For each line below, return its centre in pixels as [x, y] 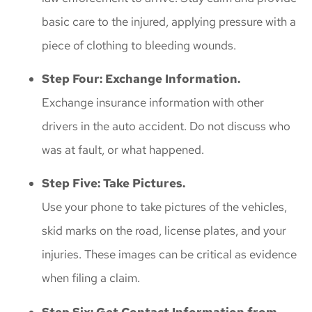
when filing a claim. [91, 278]
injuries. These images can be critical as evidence [169, 255]
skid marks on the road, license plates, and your [164, 231]
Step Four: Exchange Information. [141, 79]
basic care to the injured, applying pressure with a [169, 21]
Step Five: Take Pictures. [114, 184]
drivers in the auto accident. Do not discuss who [166, 126]
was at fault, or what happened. [123, 150]
